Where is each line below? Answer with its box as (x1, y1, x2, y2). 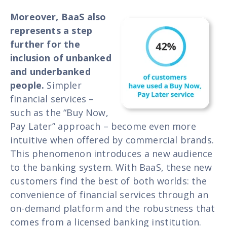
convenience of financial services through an (10, 188, 208, 201)
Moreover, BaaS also (10, 10, 106, 23)
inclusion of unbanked (10, 51, 111, 64)
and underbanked (10, 65, 91, 78)
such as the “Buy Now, (10, 106, 108, 119)
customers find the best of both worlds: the (10, 174, 207, 187)
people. (10, 79, 45, 91)
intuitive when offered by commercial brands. (10, 133, 214, 146)
